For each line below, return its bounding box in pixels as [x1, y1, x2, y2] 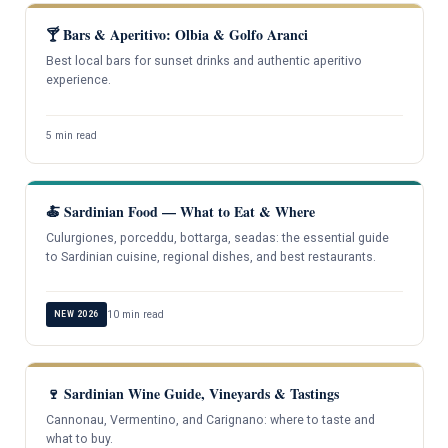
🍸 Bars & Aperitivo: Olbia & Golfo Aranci [45, 24, 308, 46]
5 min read [45, 128, 97, 142]
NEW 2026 [53, 308, 99, 319]
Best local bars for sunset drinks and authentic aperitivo [45, 54, 362, 69]
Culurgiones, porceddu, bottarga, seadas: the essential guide [45, 230, 389, 245]
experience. [45, 73, 111, 88]
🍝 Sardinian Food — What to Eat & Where [45, 200, 315, 222]
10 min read [106, 307, 164, 321]
